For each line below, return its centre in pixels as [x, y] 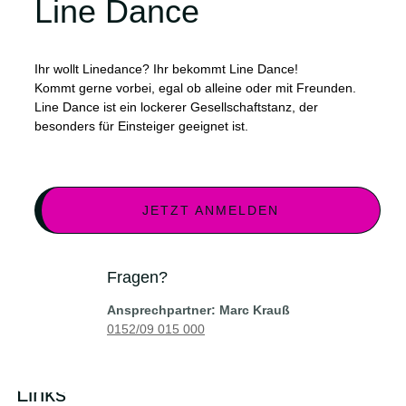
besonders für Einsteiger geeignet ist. [141, 126]
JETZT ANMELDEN [211, 210]
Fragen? [137, 277]
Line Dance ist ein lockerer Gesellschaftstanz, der [176, 107]
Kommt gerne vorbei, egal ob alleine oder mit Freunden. [195, 88]
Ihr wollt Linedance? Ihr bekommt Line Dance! [166, 69]
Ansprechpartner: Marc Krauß [198, 310]
